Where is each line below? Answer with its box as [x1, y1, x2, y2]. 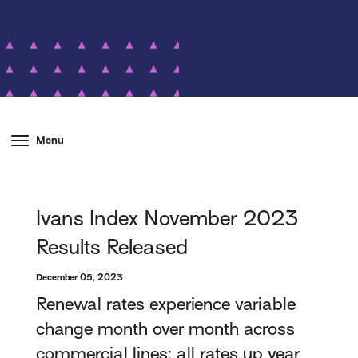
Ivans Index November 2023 [36, 206, 300, 231]
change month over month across [36, 319, 296, 340]
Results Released [36, 235, 189, 260]
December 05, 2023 [36, 272, 124, 283]
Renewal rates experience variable [36, 294, 296, 315]
